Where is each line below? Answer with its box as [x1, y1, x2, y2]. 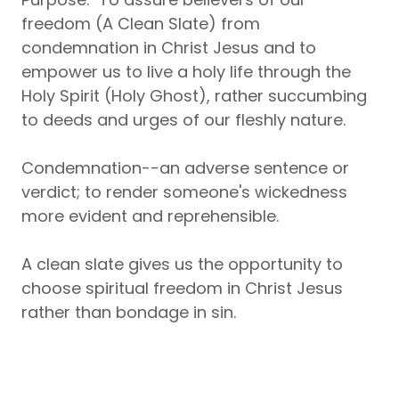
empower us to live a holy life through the [21, 61, 351, 83]
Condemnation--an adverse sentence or [21, 157, 349, 179]
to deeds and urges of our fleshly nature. [21, 109, 350, 131]
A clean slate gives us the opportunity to [21, 253, 343, 275]
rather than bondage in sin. [21, 301, 236, 323]
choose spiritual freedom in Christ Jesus [21, 277, 343, 299]
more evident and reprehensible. [21, 205, 279, 227]
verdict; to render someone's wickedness [21, 181, 347, 203]
